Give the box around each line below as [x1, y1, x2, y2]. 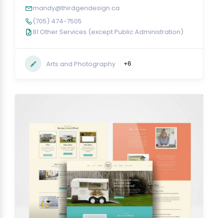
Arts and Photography [46, 59, 115, 69]
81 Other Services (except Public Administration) [33, 27, 183, 36]
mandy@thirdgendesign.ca [33, 3, 120, 13]
